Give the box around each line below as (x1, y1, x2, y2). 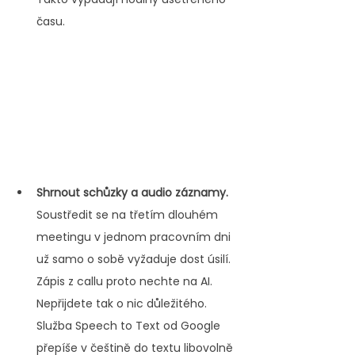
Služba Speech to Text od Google (36, 318, 223, 334)
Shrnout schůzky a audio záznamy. (36, 185, 228, 201)
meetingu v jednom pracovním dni (36, 229, 234, 246)
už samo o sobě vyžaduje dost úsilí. (36, 251, 234, 268)
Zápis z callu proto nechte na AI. (36, 273, 216, 290)
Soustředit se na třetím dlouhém (36, 207, 221, 223)
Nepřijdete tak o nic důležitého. (36, 296, 210, 312)
